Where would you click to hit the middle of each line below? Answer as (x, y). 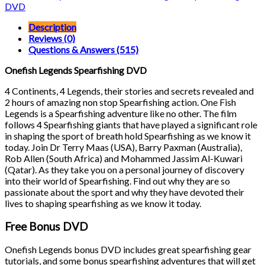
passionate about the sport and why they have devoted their (125, 192)
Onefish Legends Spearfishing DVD (76, 70)
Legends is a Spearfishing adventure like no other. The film (121, 113)
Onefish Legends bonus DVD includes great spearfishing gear (128, 250)
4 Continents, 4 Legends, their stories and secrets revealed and (129, 91)
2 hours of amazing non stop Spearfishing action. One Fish (120, 102)
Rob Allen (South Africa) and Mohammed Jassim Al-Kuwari (124, 158)
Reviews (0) (52, 38)
